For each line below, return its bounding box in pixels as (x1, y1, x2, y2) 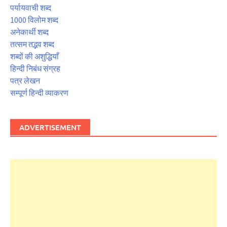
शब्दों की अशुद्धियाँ (10, 51, 59, 61)
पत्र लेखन (10, 75, 40, 86)
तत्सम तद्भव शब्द (10, 39, 54, 49)
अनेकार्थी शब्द (10, 26, 49, 37)
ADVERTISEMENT (19, 122, 81, 132)
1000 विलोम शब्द (10, 14, 58, 25)
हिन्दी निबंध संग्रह (10, 63, 60, 73)
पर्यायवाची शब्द (10, 2, 51, 13)
